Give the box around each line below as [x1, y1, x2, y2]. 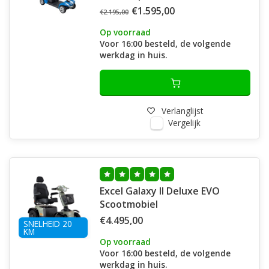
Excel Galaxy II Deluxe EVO [100, 184, 220, 198]
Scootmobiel [100, 198, 158, 211]
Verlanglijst [162, 105, 203, 116]
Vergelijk [168, 117, 201, 128]
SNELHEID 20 [23, 218, 72, 229]
